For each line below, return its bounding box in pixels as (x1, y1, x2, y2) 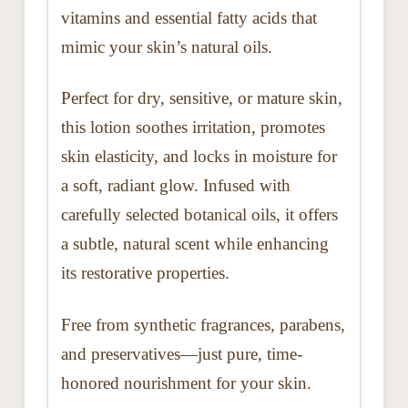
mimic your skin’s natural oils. (60, 36, 272, 56)
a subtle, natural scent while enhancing (60, 234, 329, 254)
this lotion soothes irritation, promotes (60, 117, 325, 138)
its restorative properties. (60, 263, 229, 283)
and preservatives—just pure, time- (60, 344, 302, 364)
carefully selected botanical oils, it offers (60, 205, 338, 225)
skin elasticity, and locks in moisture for (60, 147, 337, 167)
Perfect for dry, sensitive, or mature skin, (60, 88, 342, 108)
